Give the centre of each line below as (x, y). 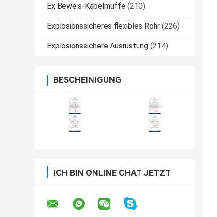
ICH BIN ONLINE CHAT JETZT (112, 173)
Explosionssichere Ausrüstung (98, 46)
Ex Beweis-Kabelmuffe (86, 6)
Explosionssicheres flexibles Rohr (103, 26)
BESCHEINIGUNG (87, 80)
